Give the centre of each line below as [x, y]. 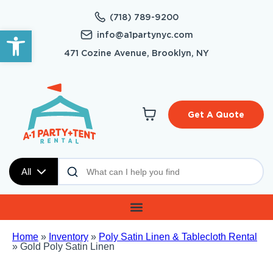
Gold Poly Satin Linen [67, 247]
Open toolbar [36, 36]
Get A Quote [216, 115]
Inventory [69, 237]
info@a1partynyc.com [145, 35]
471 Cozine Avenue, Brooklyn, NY [136, 53]
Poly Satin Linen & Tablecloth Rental [178, 237]
